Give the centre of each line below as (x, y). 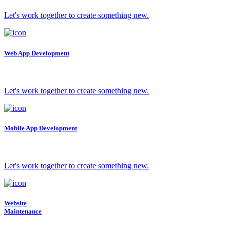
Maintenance (23, 212)
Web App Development (37, 53)
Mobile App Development (41, 128)
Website (15, 203)
